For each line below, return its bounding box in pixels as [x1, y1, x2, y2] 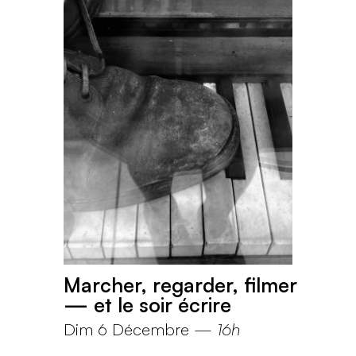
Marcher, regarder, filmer [64, 273, 297, 298]
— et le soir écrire [64, 292, 231, 318]
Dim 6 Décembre [64, 319, 189, 340]
